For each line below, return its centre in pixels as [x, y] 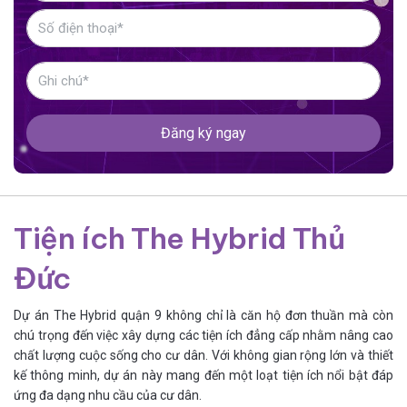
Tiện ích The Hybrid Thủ [179, 238]
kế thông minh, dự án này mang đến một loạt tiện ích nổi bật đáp [203, 376]
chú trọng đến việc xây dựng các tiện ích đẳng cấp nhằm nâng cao [203, 336]
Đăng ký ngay [203, 134]
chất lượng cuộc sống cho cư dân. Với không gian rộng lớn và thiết [203, 356]
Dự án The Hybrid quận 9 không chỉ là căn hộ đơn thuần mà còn [203, 316]
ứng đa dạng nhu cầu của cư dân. [108, 396]
